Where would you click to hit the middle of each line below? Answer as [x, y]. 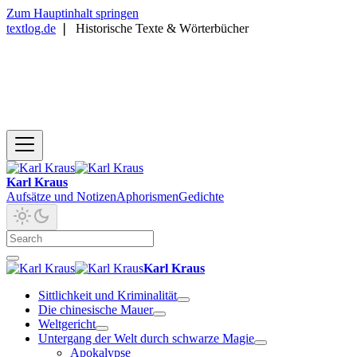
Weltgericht [67, 324]
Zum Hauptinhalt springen [73, 13]
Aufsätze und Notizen [61, 196]
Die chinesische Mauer [96, 310]
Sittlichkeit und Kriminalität [108, 295]
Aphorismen [147, 196]
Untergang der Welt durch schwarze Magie [146, 338]
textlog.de [31, 28]
